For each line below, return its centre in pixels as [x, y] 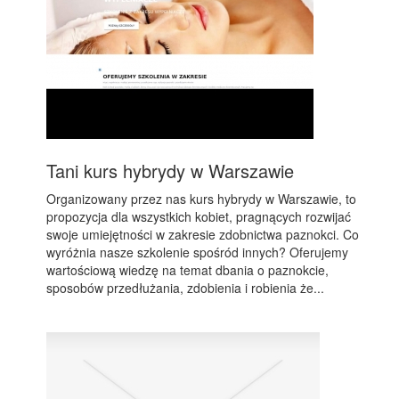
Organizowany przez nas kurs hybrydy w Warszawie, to [202, 199]
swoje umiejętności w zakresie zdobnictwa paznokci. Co [203, 234]
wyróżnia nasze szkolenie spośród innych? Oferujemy [198, 252]
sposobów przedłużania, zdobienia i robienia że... [186, 288]
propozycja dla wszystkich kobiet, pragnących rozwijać [199, 216]
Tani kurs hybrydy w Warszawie [171, 171]
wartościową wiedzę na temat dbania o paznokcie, [188, 270]
